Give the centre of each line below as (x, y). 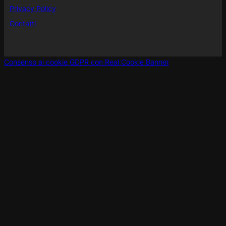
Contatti (22, 23)
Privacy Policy (33, 9)
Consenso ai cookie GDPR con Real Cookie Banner (87, 62)
